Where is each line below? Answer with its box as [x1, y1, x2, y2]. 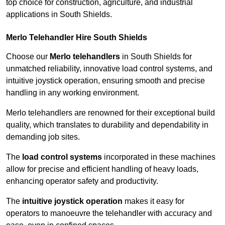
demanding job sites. [6, 133, 80, 142]
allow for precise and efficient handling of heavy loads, [6, 165, 198, 174]
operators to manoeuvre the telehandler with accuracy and [6, 209, 212, 218]
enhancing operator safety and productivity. [6, 177, 158, 186]
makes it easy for [123, 197, 184, 206]
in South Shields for [120, 52, 192, 61]
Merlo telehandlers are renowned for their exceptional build [6, 108, 215, 118]
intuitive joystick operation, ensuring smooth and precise [6, 76, 205, 85]
